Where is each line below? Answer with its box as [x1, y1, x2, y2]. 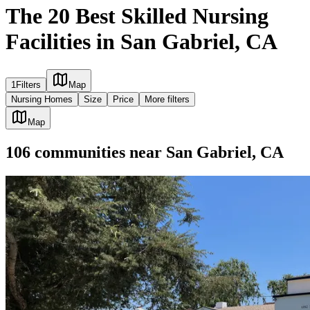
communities [30, 143, 125, 162]
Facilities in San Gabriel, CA [6, 28, 277, 54]
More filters [145, 94, 190, 105]
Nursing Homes [11, 94, 73, 105]
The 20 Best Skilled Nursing [6, 3, 268, 28]
